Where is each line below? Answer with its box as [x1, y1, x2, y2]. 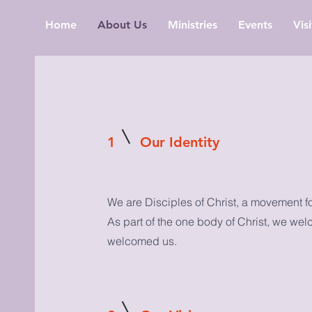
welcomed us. [107, 234, 177, 248]
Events [237, 18, 272, 31]
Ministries [167, 18, 217, 31]
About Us [97, 18, 147, 31]
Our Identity [139, 134, 219, 150]
